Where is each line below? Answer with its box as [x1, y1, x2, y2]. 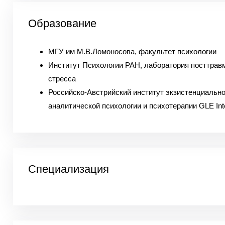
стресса [48, 74, 76, 83]
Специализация [28, 163, 109, 175]
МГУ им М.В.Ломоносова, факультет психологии [48, 47, 216, 56]
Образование [28, 17, 96, 30]
